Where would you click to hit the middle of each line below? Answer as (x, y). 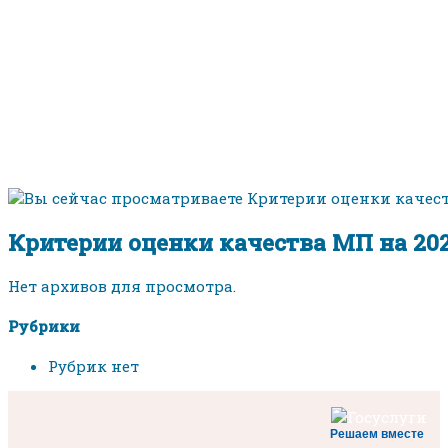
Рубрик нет (93, 365)
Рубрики (44, 325)
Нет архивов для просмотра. (122, 285)
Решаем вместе (377, 433)
